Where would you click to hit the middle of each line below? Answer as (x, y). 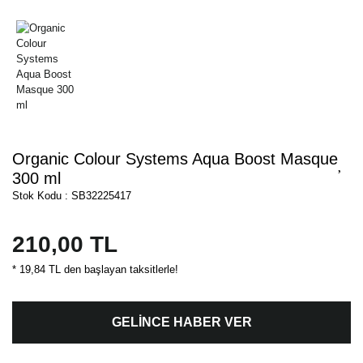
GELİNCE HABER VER (181, 322)
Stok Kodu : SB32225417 (72, 196)
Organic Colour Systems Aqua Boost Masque (175, 159)
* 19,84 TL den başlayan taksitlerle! (95, 270)
